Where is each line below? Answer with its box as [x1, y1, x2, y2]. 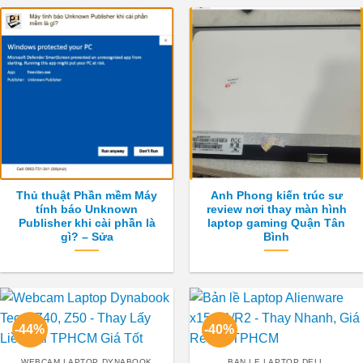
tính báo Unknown [36, 203, 138, 216]
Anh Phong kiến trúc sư [210, 189, 343, 202]
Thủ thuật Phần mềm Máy [16, 189, 157, 202]
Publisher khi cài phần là [18, 216, 156, 229]
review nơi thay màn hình [206, 203, 347, 216]
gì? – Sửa [60, 230, 113, 243]
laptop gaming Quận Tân [207, 216, 345, 229]
